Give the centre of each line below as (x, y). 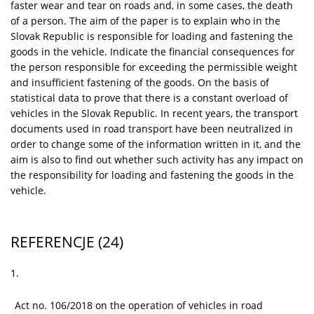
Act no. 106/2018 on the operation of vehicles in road (139, 305)
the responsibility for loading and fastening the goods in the (152, 175)
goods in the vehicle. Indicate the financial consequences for (153, 51)
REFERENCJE (53, 241)
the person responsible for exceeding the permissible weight (154, 67)
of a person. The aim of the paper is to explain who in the (145, 20)
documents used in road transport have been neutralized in (152, 128)
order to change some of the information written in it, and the (156, 144)
